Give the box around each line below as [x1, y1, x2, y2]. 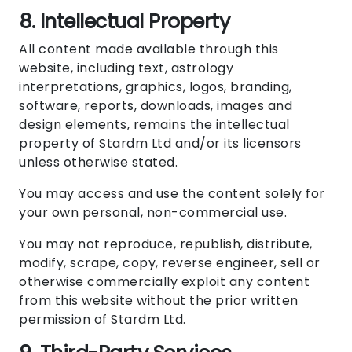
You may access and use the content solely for [19, 185, 325, 203]
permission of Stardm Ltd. [19, 310, 186, 329]
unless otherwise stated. [19, 153, 178, 172]
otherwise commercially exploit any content [19, 273, 310, 291]
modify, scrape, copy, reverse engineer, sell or [19, 254, 321, 273]
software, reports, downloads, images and [19, 97, 292, 115]
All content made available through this [19, 40, 279, 59]
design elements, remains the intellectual [19, 115, 290, 134]
